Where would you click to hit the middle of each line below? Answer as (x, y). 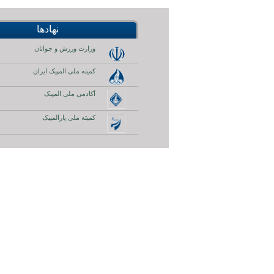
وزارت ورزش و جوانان (65, 48)
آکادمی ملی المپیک (70, 94)
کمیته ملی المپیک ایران (64, 71)
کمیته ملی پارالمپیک (69, 117)
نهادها (47, 29)
